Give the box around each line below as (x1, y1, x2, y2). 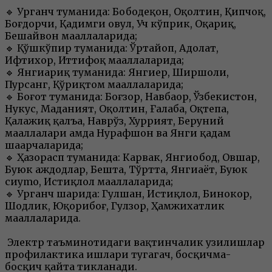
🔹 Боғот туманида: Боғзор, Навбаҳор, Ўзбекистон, (5, 90, 257, 103)
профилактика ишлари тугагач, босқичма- (5, 248, 231, 261)
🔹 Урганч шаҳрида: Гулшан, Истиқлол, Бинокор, (5, 188, 252, 200)
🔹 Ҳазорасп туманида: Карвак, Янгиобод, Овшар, (5, 151, 260, 164)
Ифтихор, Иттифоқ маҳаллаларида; (5, 54, 184, 67)
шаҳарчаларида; (5, 139, 83, 152)
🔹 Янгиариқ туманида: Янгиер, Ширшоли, (5, 66, 229, 79)
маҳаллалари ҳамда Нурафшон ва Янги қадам (5, 127, 231, 140)
